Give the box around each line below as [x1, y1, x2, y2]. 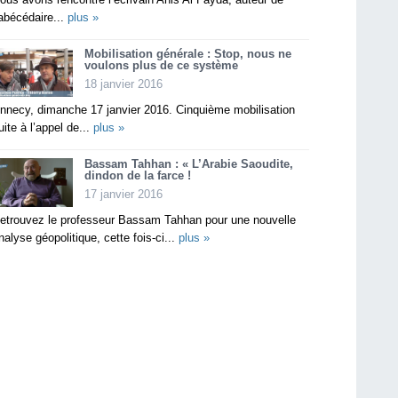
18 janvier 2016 [84, 76, 163, 91]
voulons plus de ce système [84, 58, 238, 72]
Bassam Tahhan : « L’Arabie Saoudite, [84, 156, 293, 171]
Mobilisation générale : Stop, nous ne [84, 46, 291, 60]
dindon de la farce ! [84, 168, 195, 182]
